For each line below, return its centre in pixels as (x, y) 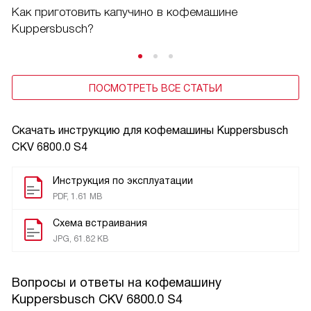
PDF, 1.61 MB (77, 196)
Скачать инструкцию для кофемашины (114, 130)
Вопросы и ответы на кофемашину (117, 282)
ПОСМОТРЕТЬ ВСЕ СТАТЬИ (155, 88)
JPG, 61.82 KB (81, 238)
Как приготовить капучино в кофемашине (125, 12)
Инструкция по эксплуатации (123, 180)
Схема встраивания (100, 222)
